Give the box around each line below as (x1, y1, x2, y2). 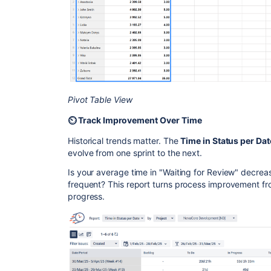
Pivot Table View (68, 94, 132, 105)
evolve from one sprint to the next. (68, 147, 203, 158)
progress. (68, 191, 105, 201)
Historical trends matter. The (68, 135, 181, 146)
